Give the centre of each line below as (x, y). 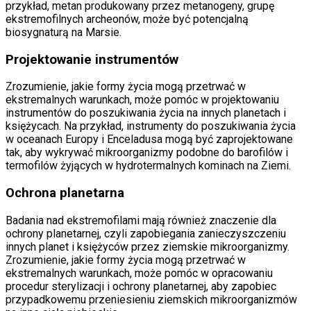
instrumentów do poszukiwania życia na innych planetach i (146, 113)
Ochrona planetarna (65, 193)
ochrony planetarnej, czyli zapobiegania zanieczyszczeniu (146, 233)
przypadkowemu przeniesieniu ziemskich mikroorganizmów (151, 299)
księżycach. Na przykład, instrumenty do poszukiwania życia (151, 126)
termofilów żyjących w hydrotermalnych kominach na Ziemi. (148, 166)
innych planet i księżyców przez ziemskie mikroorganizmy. (148, 246)
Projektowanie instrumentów (92, 59)
